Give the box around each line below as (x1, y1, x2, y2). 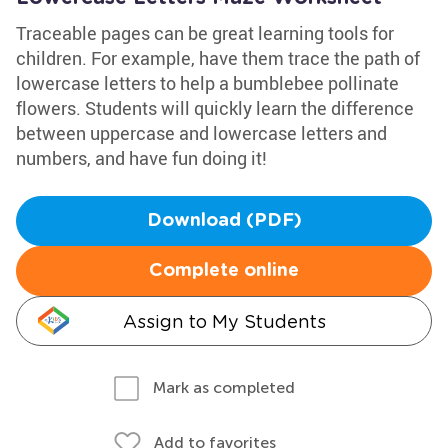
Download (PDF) (146, 212, 302, 230)
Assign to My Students (122, 311, 326, 332)
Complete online (149, 262, 299, 280)
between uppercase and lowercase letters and (16, 121, 387, 145)
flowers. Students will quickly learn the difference (16, 96, 414, 120)
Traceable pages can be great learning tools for (16, 21, 394, 45)
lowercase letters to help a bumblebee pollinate (16, 71, 399, 95)
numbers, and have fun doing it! (16, 146, 267, 170)
